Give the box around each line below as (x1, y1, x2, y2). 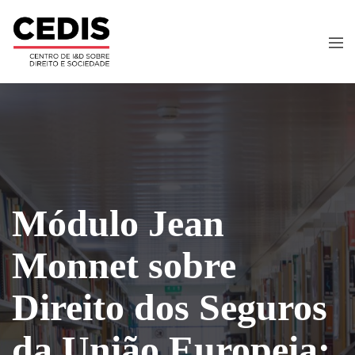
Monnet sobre (12, 243, 236, 286)
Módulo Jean (12, 201, 224, 244)
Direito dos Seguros (12, 285, 327, 328)
